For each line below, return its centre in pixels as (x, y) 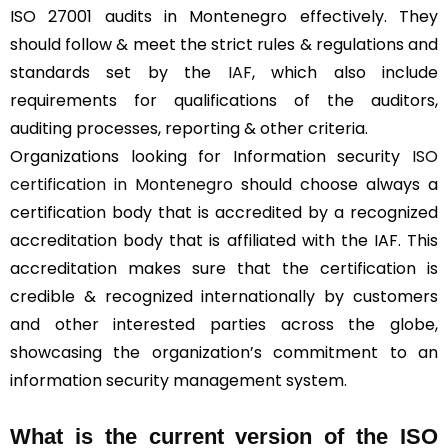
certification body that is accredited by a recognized (224, 212)
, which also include (345, 72)
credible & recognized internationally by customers (224, 296)
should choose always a (335, 184)
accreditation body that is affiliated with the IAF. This (224, 240)
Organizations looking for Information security (211, 156)
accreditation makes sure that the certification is (224, 268)
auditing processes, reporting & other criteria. (189, 128)
